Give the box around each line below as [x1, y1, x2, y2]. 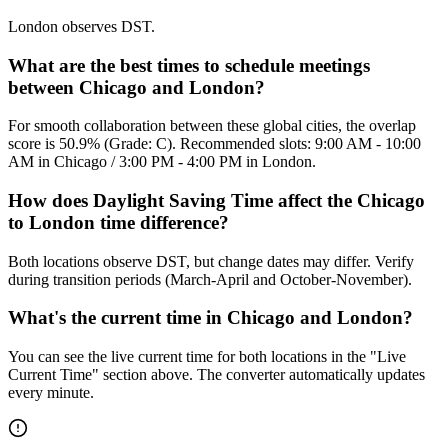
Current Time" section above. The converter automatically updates [8, 366, 425, 384]
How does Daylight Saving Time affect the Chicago [8, 190, 425, 211]
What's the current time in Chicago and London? [8, 307, 413, 329]
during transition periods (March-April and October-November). [8, 270, 412, 288]
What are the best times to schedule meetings [8, 54, 370, 76]
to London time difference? [8, 212, 229, 233]
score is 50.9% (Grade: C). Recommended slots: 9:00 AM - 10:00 [8, 135, 421, 153]
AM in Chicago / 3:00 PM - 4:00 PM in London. [8, 153, 316, 171]
